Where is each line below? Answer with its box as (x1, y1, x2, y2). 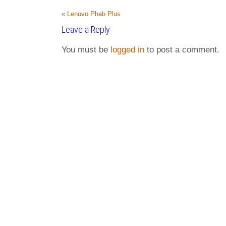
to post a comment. (144, 45, 219, 54)
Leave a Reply (62, 24, 110, 35)
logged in (110, 45, 144, 54)
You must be (62, 45, 110, 54)
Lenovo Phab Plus (67, 10, 121, 18)
